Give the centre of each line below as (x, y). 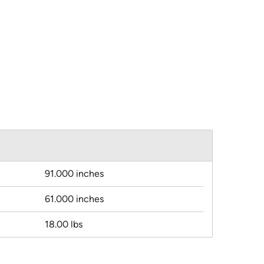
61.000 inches (74, 199)
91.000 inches (74, 174)
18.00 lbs (64, 225)
